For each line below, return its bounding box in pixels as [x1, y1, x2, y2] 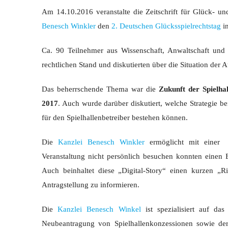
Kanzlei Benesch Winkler [58, 138, 145, 146]
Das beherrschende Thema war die [42, 85, 159, 93]
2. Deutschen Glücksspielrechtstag [111, 22, 221, 30]
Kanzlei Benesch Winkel [58, 205, 141, 213]
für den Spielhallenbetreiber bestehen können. [42, 113, 188, 122]
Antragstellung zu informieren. [42, 181, 139, 189]
